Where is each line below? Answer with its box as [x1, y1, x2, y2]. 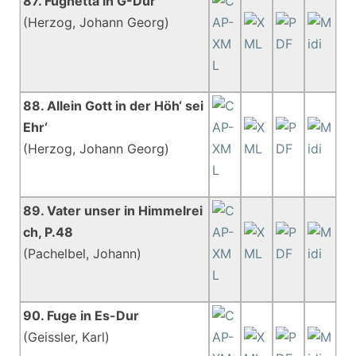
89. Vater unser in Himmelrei [23, 203, 203, 219]
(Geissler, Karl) [23, 329, 110, 345]
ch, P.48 [23, 224, 74, 240]
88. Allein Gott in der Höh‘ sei [23, 98, 204, 114]
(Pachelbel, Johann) [23, 246, 142, 261]
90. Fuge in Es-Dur [23, 308, 140, 323]
